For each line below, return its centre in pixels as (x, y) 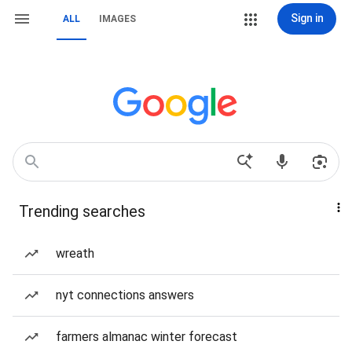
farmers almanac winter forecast (147, 337)
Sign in (307, 18)
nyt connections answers (125, 295)
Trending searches (82, 211)
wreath (75, 253)
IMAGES (117, 19)
